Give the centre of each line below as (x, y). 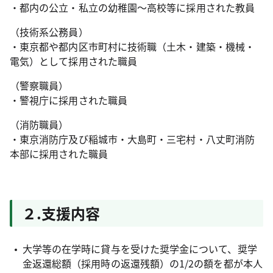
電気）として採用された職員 (74, 61)
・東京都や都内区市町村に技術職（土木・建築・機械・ (132, 46)
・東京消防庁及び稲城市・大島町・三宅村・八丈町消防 (132, 139)
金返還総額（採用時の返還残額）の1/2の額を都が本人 (142, 263)
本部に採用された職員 (59, 153)
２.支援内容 (61, 213)
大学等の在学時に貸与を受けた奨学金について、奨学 (140, 248)
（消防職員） (39, 124)
